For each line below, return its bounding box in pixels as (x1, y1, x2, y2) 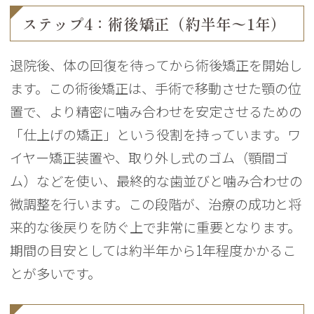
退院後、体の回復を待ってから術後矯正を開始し (10, 55, 303, 75)
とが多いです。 (10, 263, 102, 283)
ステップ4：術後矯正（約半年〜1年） (22, 16, 287, 32)
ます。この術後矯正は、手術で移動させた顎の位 (10, 78, 302, 98)
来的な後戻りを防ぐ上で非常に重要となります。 (10, 217, 301, 237)
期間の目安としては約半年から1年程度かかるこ (10, 240, 296, 260)
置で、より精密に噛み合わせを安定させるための (10, 101, 303, 121)
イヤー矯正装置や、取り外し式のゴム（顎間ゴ (10, 147, 289, 168)
